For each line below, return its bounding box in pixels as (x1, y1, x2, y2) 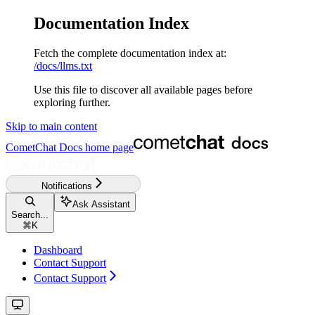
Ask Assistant (72, 198, 130, 210)
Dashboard (34, 243, 82, 256)
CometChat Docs (6, 141, 82, 153)
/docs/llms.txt (34, 59, 92, 72)
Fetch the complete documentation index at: (34, 46, 226, 59)
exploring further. (34, 96, 110, 108)
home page (82, 141, 134, 153)
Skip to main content (6, 120, 97, 132)
